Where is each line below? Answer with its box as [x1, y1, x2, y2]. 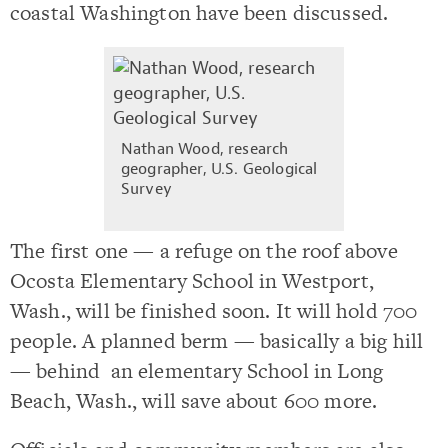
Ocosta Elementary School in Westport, [10, 265, 374, 295]
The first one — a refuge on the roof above [10, 235, 398, 265]
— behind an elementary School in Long [10, 355, 384, 385]
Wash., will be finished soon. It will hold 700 [10, 295, 418, 325]
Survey [121, 178, 172, 199]
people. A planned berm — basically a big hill [10, 325, 424, 355]
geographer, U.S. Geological [121, 158, 318, 179]
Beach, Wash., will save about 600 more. [10, 385, 378, 415]
